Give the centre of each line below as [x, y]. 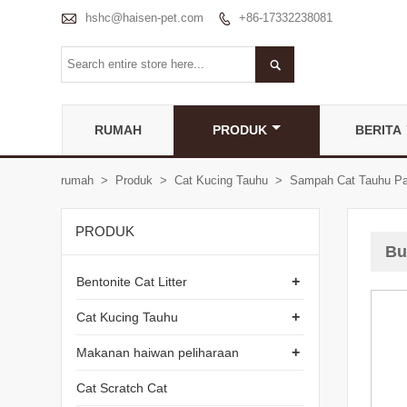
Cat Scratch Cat [122, 387]
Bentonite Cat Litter [132, 281]
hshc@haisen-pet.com [145, 17]
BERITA [378, 129]
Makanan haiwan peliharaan [158, 352]
